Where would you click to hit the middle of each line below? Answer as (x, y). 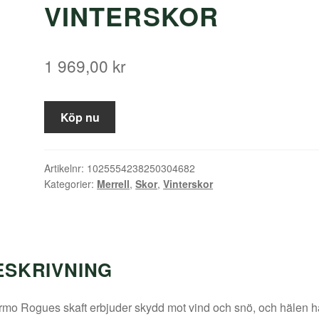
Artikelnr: (66, 168)
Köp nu (80, 117)
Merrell (114, 183)
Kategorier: (71, 183)
